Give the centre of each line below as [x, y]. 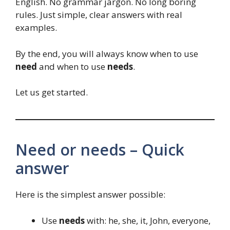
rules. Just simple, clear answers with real [99, 15]
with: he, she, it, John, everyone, [148, 220]
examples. [36, 28]
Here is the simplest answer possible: [90, 195]
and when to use [72, 66]
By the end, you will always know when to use [107, 53]
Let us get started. [52, 92]
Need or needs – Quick [100, 150]
